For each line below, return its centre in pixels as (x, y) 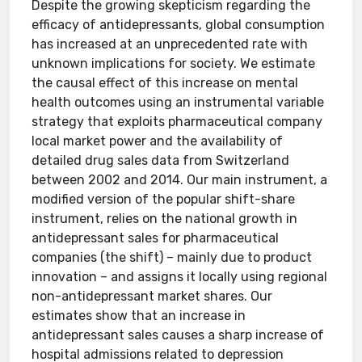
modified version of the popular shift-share (164, 199)
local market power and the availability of (158, 141)
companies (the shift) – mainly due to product (172, 257)
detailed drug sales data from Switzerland (161, 160)
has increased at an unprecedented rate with (170, 44)
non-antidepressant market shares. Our (152, 296)
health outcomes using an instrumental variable (178, 102)
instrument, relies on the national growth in (165, 219)
